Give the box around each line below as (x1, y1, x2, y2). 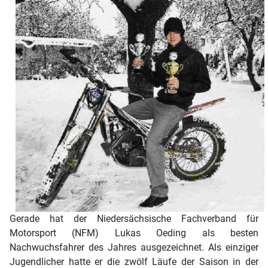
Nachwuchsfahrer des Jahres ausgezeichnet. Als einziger (10, 242, 258, 254)
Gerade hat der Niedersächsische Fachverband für (10, 213, 258, 225)
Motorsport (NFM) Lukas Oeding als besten (10, 227, 258, 239)
